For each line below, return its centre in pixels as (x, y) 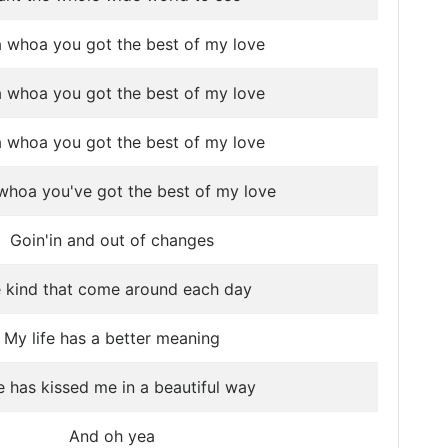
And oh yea (112, 436)
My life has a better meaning (112, 338)
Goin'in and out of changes (112, 240)
